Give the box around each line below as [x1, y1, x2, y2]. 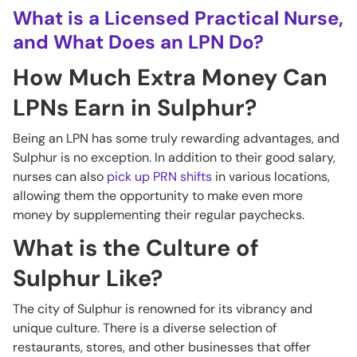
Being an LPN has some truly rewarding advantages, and [13, 130, 339, 147]
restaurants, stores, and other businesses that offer [13, 339, 311, 355]
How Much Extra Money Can [13, 62, 328, 92]
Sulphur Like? [13, 263, 163, 293]
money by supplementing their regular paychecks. [13, 206, 304, 223]
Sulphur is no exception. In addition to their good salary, [13, 149, 335, 166]
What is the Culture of [13, 233, 259, 263]
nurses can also [13, 168, 107, 185]
